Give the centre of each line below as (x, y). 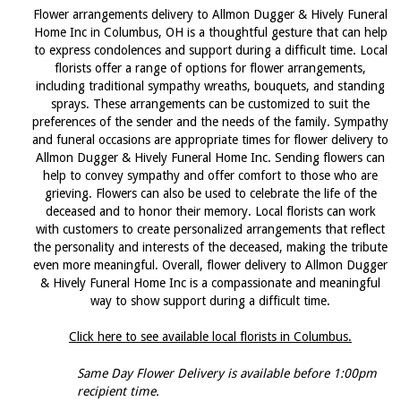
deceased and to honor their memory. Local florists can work (210, 211)
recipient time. (118, 391)
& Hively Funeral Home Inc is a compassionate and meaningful (210, 283)
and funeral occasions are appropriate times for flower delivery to (210, 140)
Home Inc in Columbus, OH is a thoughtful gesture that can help (210, 32)
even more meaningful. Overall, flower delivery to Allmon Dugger (210, 265)
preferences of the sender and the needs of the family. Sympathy (210, 122)
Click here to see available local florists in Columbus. (210, 337)
